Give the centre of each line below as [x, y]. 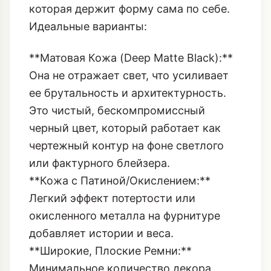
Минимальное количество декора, [122, 195]
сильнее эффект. [73, 248]
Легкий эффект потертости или [112, 125]
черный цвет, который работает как [125, 55]
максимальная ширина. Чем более [122, 213]
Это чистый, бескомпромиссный [117, 38]
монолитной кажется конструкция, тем [135, 230]
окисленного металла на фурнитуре [125, 143]
